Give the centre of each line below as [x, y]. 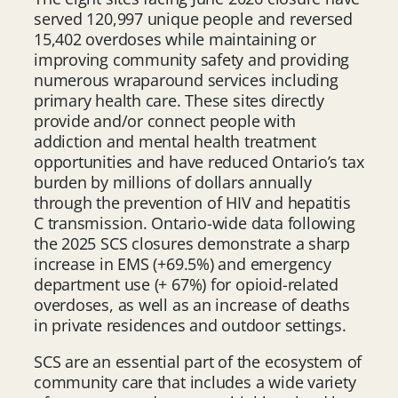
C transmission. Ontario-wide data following [195, 223]
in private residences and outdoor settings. [190, 325]
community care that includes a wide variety [195, 382]
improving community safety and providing [192, 59]
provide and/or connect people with [165, 120]
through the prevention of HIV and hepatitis [192, 202]
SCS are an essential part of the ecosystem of [198, 361]
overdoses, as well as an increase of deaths [192, 304]
